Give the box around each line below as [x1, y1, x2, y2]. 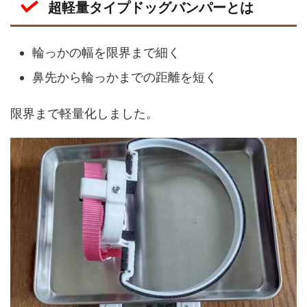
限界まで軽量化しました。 [10, 106, 158, 121]
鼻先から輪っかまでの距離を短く [32, 70, 217, 84]
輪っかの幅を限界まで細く [32, 45, 180, 60]
